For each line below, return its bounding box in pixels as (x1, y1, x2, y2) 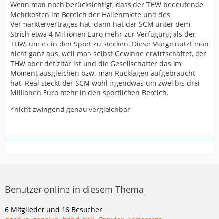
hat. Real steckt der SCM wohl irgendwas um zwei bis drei (10, 78, 200, 88)
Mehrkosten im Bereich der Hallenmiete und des (10, 10, 170, 19)
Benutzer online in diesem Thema (5, 183, 144, 195)
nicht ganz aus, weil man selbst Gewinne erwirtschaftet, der (10, 49, 206, 58)
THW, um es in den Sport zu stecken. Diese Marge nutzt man (10, 39, 209, 48)
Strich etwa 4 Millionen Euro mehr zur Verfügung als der (10, 29, 196, 39)
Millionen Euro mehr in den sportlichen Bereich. (10, 88, 169, 97)
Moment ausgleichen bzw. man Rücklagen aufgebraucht (10, 68, 195, 78)
